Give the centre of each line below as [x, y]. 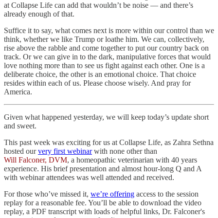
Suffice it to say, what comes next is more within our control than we [109, 30]
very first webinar [65, 151]
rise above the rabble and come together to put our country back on [106, 48]
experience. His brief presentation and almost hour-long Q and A [103, 168]
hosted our [21, 151]
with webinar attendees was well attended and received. [89, 177]
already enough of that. [39, 14]
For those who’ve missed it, [47, 194]
